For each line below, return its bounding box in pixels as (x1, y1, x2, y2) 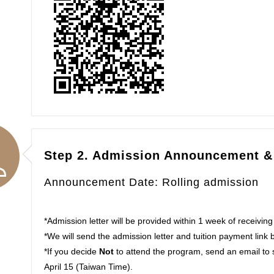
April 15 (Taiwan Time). (43, 261, 133, 272)
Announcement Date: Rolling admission (43, 176, 259, 188)
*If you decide (43, 246, 99, 256)
